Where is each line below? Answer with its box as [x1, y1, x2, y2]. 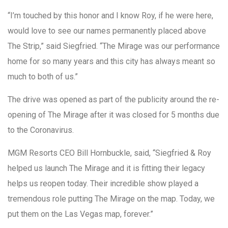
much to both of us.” [8, 72, 78, 82]
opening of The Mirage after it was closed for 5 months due [8, 110, 219, 120]
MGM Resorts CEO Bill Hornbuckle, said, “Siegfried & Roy [8, 148, 211, 158]
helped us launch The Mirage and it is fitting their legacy [8, 163, 205, 174]
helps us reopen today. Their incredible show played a [8, 179, 198, 189]
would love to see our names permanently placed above [8, 26, 206, 36]
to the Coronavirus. [8, 125, 74, 135]
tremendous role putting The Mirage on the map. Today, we [8, 194, 215, 204]
